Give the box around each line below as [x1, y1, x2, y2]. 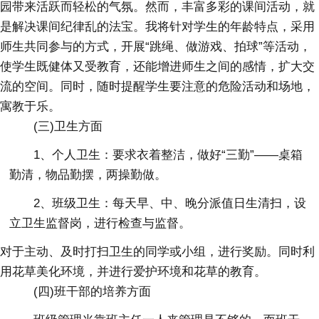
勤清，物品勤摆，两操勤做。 [9, 167, 167, 182]
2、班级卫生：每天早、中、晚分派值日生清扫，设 [33, 196, 307, 210]
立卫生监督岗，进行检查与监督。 [9, 216, 192, 230]
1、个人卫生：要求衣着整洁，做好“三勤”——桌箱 [33, 147, 303, 162]
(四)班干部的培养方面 [33, 284, 152, 298]
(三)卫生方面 [33, 119, 103, 133]
